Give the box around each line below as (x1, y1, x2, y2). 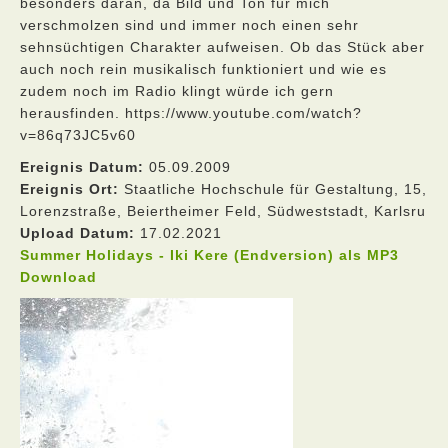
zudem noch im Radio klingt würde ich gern (20, 83, 334, 99)
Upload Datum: (20, 225, 135, 241)
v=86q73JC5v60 (20, 127, 136, 143)
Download (20, 269, 97, 285)
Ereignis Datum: (20, 159, 144, 175)
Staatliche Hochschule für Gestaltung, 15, (119, 181, 427, 197)
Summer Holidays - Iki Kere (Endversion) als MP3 (20, 247, 399, 263)
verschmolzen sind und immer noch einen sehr (20, 17, 359, 33)
